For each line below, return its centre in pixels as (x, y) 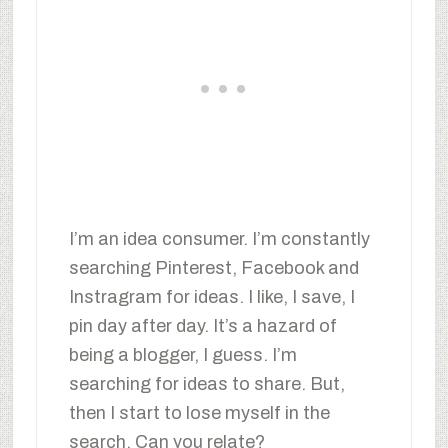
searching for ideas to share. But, (206, 384)
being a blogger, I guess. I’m (182, 355)
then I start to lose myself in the (199, 413)
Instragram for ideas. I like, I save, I (211, 297)
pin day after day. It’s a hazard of (202, 326)
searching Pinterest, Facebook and (213, 268)
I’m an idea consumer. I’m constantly (219, 239)
